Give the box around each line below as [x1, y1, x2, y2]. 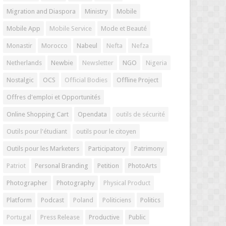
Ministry [85, 8, 108, 15]
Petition [97, 162, 120, 169]
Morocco [41, 42, 68, 49]
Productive [89, 213, 120, 221]
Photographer [7, 179, 48, 187]
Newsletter [82, 59, 114, 67]
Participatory [88, 145, 126, 152]
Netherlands [7, 59, 42, 67]
